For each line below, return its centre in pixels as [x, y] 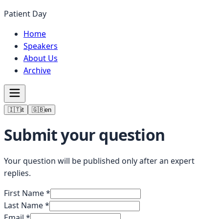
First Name [24, 193]
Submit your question [84, 135]
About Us [41, 58]
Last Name [23, 205]
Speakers [41, 46]
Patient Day [25, 14]
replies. [17, 173]
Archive [37, 70]
